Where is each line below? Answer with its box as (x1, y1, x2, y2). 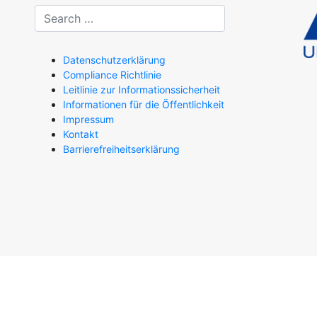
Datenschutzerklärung (63, 54, 166, 67)
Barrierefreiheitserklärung (63, 143, 180, 156)
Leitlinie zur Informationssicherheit (63, 83, 220, 96)
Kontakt (63, 128, 98, 141)
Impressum (63, 113, 114, 126)
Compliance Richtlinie (63, 69, 161, 81)
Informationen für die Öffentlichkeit (63, 98, 224, 111)
